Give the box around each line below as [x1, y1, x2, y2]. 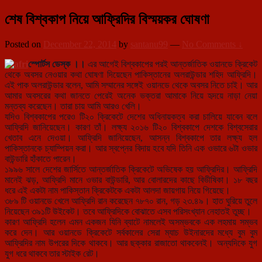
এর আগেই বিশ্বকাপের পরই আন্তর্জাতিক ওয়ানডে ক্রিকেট [85, 59, 257, 70]
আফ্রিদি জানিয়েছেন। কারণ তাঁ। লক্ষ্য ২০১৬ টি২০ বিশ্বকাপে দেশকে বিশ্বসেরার [5, 122, 257, 133]
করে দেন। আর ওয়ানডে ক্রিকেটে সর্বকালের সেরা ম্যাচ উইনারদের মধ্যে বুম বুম [5, 227, 257, 238]
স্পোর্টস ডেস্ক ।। [28, 59, 85, 70]
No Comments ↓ [182, 39, 243, 50]
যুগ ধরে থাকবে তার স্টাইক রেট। [5, 249, 99, 259]
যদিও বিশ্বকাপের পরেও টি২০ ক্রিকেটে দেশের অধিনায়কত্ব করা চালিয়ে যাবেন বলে [5, 112, 257, 122]
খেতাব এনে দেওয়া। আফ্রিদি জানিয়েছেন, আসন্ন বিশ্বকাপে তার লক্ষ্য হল [5, 133, 257, 143]
